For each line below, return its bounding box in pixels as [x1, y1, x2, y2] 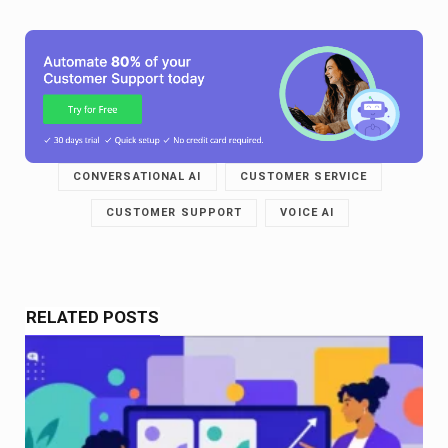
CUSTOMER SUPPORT [105, 206, 243, 220]
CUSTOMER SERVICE [239, 170, 368, 184]
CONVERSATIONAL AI [72, 170, 202, 184]
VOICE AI [280, 206, 335, 220]
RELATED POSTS [26, 307, 159, 328]
